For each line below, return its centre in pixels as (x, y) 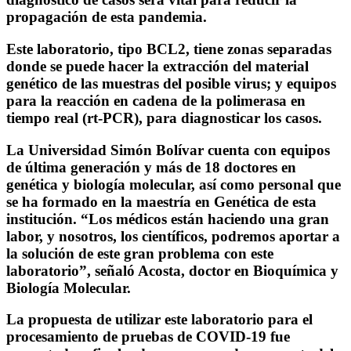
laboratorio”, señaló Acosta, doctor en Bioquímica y (172, 270)
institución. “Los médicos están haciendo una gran (168, 219)
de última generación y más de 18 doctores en (151, 167)
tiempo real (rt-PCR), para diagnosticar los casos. (164, 118)
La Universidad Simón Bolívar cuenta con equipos (168, 150)
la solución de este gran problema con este (140, 253)
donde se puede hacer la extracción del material (157, 66)
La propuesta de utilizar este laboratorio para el (159, 320)
